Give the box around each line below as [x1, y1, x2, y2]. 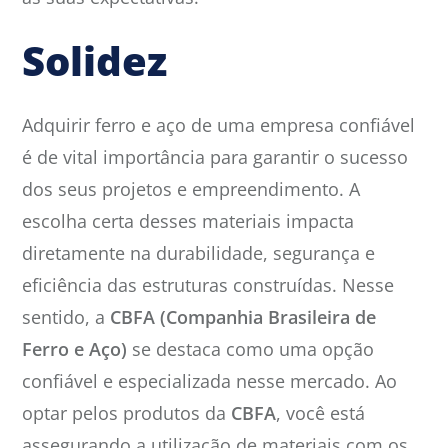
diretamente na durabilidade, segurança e [22, 241, 375, 266]
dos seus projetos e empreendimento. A [22, 177, 360, 202]
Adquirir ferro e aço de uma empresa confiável [22, 113, 415, 138]
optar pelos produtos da [22, 401, 231, 426]
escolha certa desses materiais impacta [22, 209, 354, 234]
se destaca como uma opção [127, 337, 374, 362]
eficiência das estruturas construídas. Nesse [22, 273, 394, 298]
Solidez [22, 33, 167, 89]
